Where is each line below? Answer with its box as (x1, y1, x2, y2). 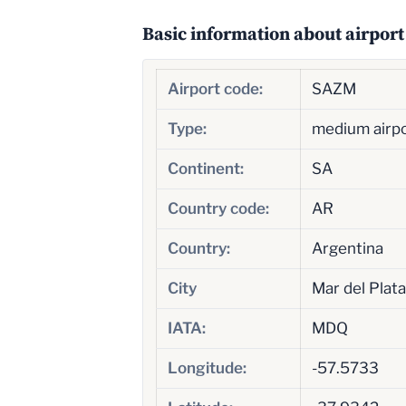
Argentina (311, 238, 383, 257)
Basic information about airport (142, 20, 404, 46)
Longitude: (167, 358, 246, 377)
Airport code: (167, 79, 263, 98)
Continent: (167, 159, 244, 178)
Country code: (167, 198, 269, 217)
